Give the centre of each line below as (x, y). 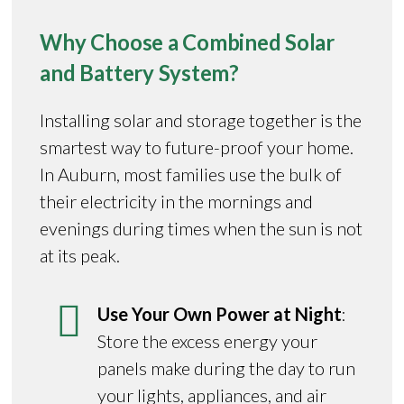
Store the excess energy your (208, 340)
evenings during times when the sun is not (202, 228)
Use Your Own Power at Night (220, 313)
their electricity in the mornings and (177, 201)
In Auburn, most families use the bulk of (191, 174)
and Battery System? (139, 72)
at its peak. (80, 255)
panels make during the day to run (227, 367)
